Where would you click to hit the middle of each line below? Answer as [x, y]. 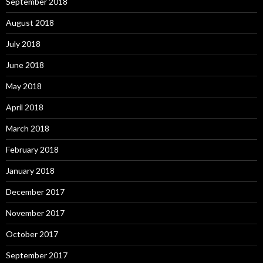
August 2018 [30, 22]
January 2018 [30, 170]
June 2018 [25, 65]
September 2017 [37, 255]
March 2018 [28, 128]
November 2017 [35, 213]
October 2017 [32, 234]
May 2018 [24, 86]
